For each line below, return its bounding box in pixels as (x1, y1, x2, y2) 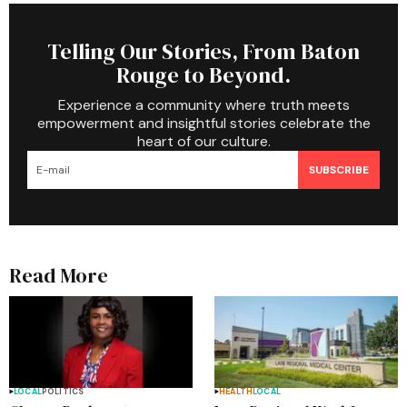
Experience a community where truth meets (57, 95, 350, 114)
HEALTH (219, 385, 253, 397)
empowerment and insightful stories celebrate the (36, 114, 371, 133)
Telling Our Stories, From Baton (47, 36, 360, 66)
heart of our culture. (136, 132, 271, 151)
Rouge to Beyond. (116, 60, 291, 90)
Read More (9, 262, 108, 289)
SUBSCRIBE (309, 162, 369, 177)
